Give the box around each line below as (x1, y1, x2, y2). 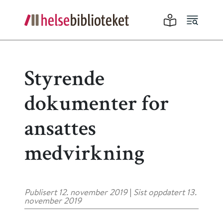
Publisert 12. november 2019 (24, 186, 127, 198)
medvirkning (24, 144, 145, 166)
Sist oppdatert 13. (133, 186, 197, 198)
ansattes (24, 119, 96, 141)
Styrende (24, 70, 105, 92)
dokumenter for (24, 95, 169, 116)
